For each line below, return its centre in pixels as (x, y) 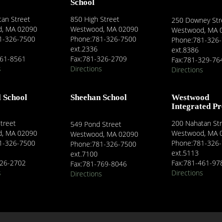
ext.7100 (84, 154)
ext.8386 (185, 50)
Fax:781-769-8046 (99, 164)
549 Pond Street (96, 124)
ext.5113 (185, 153)
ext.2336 (84, 49)
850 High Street (95, 19)
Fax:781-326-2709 (99, 59)
